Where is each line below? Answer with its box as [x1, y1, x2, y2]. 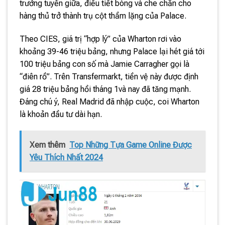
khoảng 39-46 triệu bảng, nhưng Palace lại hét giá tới [20, 46, 204, 56]
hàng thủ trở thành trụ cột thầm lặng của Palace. [20, 11, 186, 21]
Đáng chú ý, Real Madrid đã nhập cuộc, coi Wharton [20, 96, 199, 106]
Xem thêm [30, 140, 65, 150]
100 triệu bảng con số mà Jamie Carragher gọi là [20, 59, 189, 69]
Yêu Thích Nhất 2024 [30, 153, 103, 163]
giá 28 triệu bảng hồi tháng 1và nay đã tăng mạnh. [20, 84, 191, 94]
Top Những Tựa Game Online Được [69, 140, 192, 150]
